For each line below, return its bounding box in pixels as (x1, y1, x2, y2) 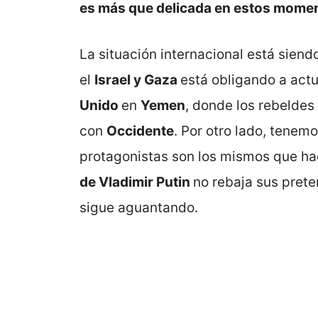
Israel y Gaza (94, 71, 180, 88)
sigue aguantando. (79, 199, 198, 216)
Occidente (106, 122, 174, 139)
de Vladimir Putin (79, 173, 193, 190)
